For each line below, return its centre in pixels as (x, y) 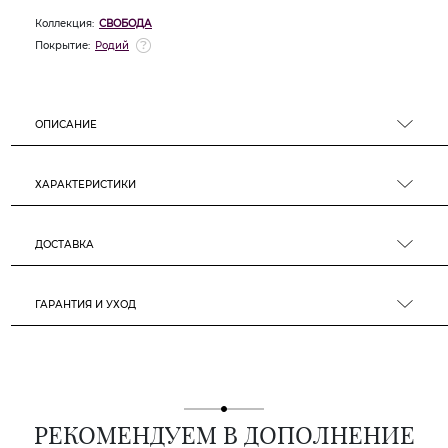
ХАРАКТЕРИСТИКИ (85, 184)
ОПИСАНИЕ (66, 124)
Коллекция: (64, 23)
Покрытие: (62, 45)
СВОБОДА (125, 23)
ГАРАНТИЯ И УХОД (85, 304)
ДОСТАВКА (64, 244)
